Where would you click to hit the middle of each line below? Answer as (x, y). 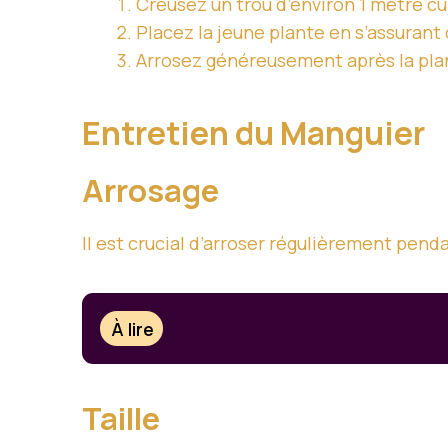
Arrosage (150, 190)
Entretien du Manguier (256, 133)
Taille (121, 418)
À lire (133, 328)
